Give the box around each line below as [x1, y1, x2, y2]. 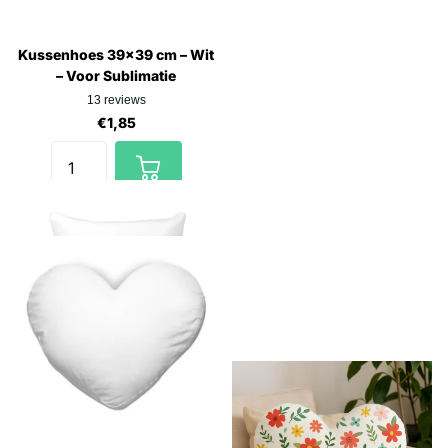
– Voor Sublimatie [56, 66, 176, 84]
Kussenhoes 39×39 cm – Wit [18, 45, 214, 63]
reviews [103, 92, 146, 107]
